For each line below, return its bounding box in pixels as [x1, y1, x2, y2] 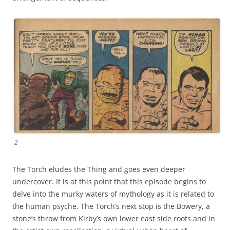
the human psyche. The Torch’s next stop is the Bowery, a [12, 201, 210, 211]
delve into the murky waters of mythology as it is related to [12, 188, 214, 199]
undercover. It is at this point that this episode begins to [12, 176, 206, 186]
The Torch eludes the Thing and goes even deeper [12, 164, 185, 174]
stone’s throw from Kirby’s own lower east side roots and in [12, 213, 215, 223]
